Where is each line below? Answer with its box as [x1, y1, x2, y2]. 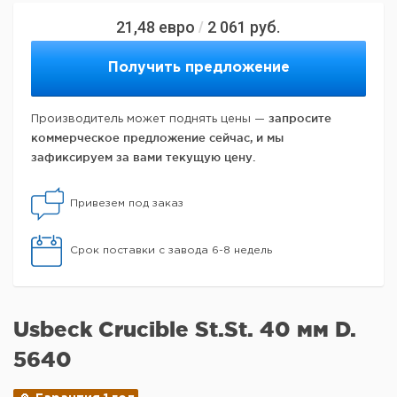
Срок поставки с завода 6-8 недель [70, 245, 272, 256]
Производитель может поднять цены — [31, 114, 269, 125]
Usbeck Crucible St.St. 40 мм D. [13, 317, 356, 342]
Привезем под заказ [70, 198, 183, 209]
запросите [269, 112, 331, 125]
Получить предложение [107, 61, 290, 75]
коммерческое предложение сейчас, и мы [31, 131, 284, 144]
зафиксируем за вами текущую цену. [31, 151, 255, 164]
